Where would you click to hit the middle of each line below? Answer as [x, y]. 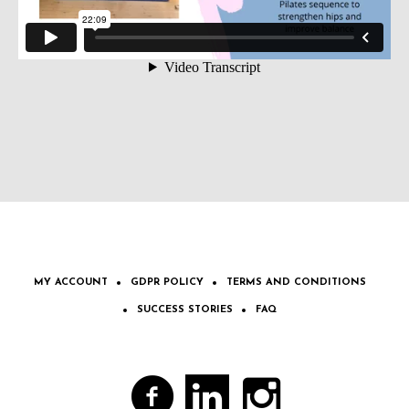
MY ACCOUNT [71, 283]
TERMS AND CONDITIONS [296, 283]
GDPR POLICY [167, 283]
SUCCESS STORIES [185, 310]
